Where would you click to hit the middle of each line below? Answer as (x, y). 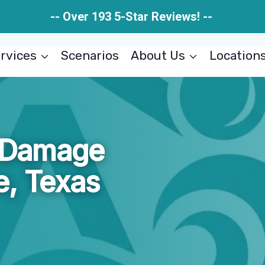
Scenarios (90, 55)
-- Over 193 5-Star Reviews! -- (132, 17)
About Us (158, 55)
